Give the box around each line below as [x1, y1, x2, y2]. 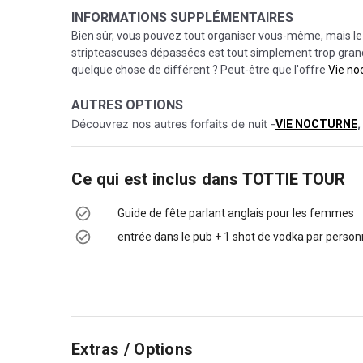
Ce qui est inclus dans [71, 169, 242, 189]
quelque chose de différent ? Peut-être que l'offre [71, 63, 328, 76]
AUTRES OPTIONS [71, 97, 183, 113]
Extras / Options [71, 340, 193, 359]
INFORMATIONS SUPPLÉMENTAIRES [71, 10, 293, 25]
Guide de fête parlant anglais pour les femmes [117, 207, 354, 220]
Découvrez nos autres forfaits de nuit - [71, 117, 275, 130]
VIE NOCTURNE [275, 117, 357, 130]
